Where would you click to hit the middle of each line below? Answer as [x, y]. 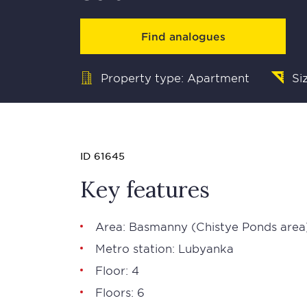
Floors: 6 [120, 292]
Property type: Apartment [175, 77]
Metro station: [137, 248]
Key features [145, 189]
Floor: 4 [117, 270]
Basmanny [158, 226]
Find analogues [183, 36]
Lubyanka [206, 248]
